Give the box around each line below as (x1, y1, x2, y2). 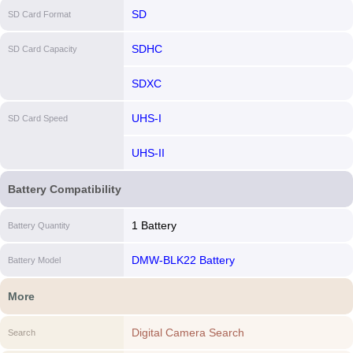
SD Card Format (8, 9, 71, 19)
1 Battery (131, 219, 176, 232)
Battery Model (8, 255, 61, 265)
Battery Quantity (8, 221, 70, 230)
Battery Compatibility (8, 183, 121, 195)
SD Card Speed (8, 113, 68, 123)
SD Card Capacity (8, 44, 77, 54)
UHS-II (131, 147, 165, 159)
